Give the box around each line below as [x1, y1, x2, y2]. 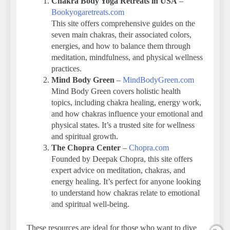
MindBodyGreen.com [123, 75, 194, 84]
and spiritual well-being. [51, 199, 129, 208]
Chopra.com [129, 143, 169, 152]
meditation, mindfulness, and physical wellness [51, 52, 203, 62]
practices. [51, 64, 82, 73]
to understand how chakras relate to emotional [51, 188, 200, 197]
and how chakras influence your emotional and [51, 109, 203, 118]
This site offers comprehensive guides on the [51, 18, 195, 28]
